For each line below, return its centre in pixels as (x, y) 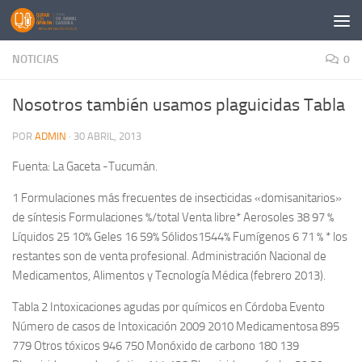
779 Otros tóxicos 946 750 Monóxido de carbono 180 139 (156, 346)
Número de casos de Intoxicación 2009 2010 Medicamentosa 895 (176, 326)
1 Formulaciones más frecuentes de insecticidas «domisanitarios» (177, 198)
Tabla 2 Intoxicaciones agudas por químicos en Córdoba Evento (168, 307)
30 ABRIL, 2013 (107, 136)
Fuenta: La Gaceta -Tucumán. (85, 166)
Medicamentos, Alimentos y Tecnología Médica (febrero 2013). (169, 276)
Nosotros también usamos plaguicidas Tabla (179, 105)
